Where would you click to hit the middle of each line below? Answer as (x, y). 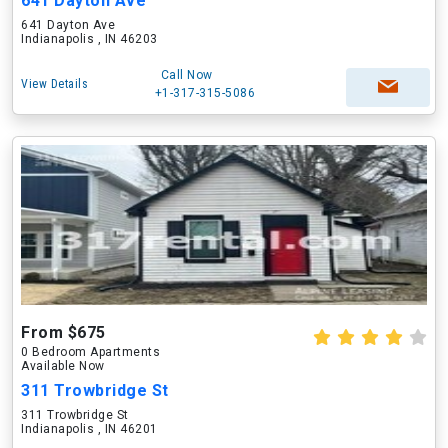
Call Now (186, 75)
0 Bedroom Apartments (90, 352)
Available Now (63, 366)
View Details (54, 84)
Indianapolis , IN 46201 (89, 429)
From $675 (63, 332)
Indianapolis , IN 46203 (89, 39)
